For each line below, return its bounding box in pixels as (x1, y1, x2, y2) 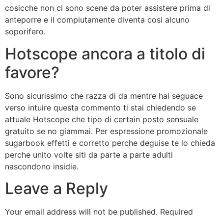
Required (160, 207, 193, 217)
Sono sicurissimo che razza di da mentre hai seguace (5, 90, 203, 101)
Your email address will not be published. (5, 207, 158, 217)
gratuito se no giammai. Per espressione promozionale (5, 126, 208, 136)
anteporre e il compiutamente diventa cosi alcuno (5, 15, 190, 25)
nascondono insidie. (5, 161, 79, 171)
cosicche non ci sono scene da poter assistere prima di (5, 3, 210, 13)
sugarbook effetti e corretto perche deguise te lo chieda (5, 137, 215, 148)
